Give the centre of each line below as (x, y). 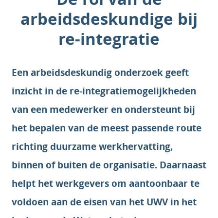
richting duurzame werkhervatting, (92, 146)
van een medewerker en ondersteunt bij (103, 109)
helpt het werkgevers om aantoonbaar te (106, 183)
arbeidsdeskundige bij (109, 19)
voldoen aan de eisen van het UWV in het (104, 202)
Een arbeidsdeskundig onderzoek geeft (100, 73)
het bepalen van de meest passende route (107, 128)
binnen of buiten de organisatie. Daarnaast (109, 165)
